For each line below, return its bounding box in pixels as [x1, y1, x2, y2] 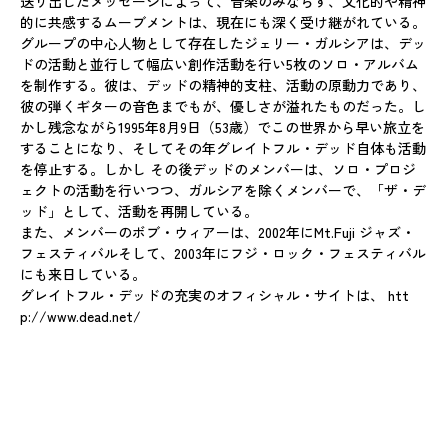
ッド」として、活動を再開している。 [20, 200, 258, 221]
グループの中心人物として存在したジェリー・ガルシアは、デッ [20, 32, 426, 53]
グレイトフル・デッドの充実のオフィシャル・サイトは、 [20, 284, 388, 305]
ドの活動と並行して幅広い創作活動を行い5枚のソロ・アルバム [20, 53, 419, 74]
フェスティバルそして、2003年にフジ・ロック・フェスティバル [20, 242, 426, 263]
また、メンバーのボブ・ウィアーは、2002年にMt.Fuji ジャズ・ [20, 221, 415, 242]
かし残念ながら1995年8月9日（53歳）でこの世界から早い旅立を [20, 116, 425, 137]
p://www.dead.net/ [20, 305, 141, 326]
